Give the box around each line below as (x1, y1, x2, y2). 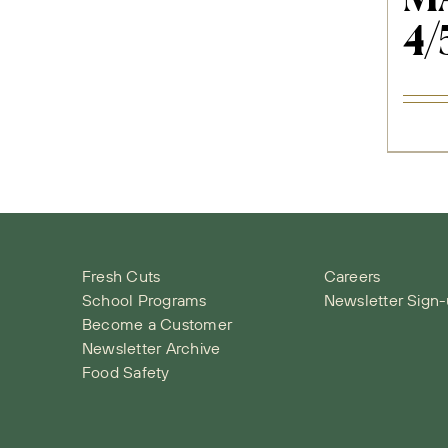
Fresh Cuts (82, 265, 161, 286)
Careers (323, 265, 381, 286)
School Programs (82, 289, 207, 310)
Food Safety (82, 361, 170, 382)
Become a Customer (82, 313, 233, 334)
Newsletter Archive (82, 337, 221, 358)
